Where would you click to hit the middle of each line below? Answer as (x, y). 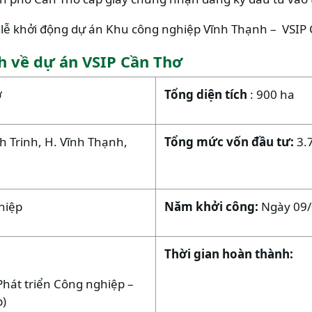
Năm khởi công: (213, 206)
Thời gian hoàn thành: (229, 254)
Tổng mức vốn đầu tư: (231, 142)
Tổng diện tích (207, 94)
